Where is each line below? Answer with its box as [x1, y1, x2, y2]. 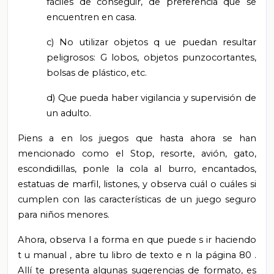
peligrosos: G [46, 52, 111, 64]
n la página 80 [185, 250, 255, 261]
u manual [24, 250, 70, 261]
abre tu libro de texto [75, 250, 177, 261]
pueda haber [80, 92, 141, 104]
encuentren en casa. [46, 12, 136, 23]
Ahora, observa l [18, 234, 94, 246]
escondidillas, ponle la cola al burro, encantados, [18, 163, 256, 175]
